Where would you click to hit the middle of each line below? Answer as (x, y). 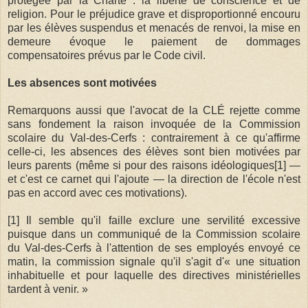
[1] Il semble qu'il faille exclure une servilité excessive (154, 220)
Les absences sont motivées (82, 82)
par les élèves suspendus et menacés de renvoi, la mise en (154, 27)
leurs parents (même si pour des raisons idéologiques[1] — (154, 165)
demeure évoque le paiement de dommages (154, 41)
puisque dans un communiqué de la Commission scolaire (154, 234)
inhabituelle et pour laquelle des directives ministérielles (154, 275)
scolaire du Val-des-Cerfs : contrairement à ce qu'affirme (154, 137)
